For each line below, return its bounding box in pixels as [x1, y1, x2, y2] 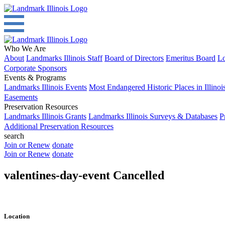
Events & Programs [4, 73, 66, 82]
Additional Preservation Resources [4, 122, 114, 131]
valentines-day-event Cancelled [4, 168, 164, 182]
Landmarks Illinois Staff [26, 54, 102, 62]
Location [4, 212, 30, 220]
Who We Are [4, 44, 46, 53]
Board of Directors [104, 54, 164, 62]
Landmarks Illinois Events [4, 83, 87, 91]
